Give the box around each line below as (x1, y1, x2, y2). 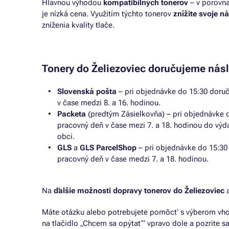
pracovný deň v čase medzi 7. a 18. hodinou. (57, 154, 209, 164)
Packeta (57, 109, 88, 119)
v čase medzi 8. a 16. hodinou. (57, 98, 161, 107)
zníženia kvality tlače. (42, 20, 114, 30)
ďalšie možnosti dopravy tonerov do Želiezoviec (54, 186, 224, 195)
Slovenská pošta (57, 87, 119, 96)
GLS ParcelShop (80, 143, 139, 152)
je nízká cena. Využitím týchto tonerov (42, 9, 173, 18)
